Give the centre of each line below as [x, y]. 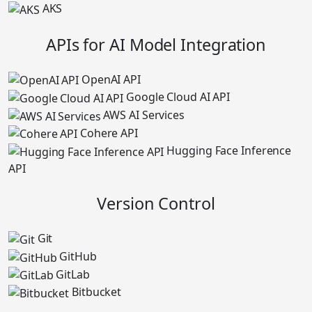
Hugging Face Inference [229, 151]
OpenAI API [111, 79]
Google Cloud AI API [178, 97]
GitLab [73, 274]
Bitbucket [97, 292]
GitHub [78, 256]
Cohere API [109, 133]
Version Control [156, 204]
